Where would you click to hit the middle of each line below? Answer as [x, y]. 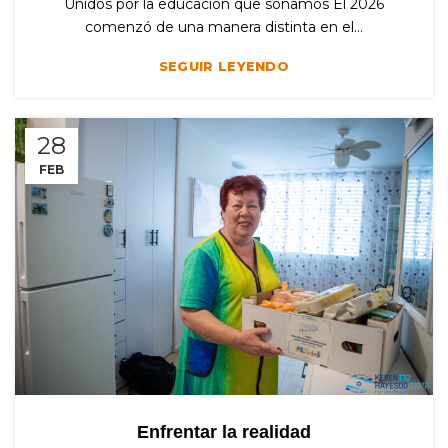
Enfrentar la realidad [224, 432]
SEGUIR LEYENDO [224, 66]
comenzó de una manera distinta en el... [224, 27]
